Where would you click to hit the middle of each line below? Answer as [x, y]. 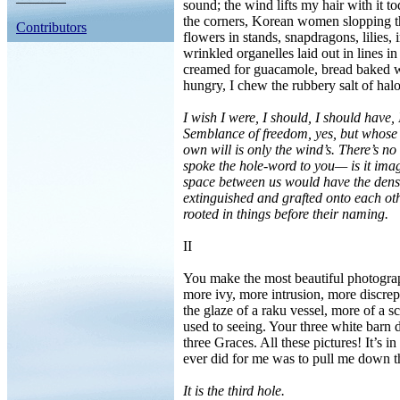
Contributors [51, 27]
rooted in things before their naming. [286, 214]
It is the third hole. [234, 391]
